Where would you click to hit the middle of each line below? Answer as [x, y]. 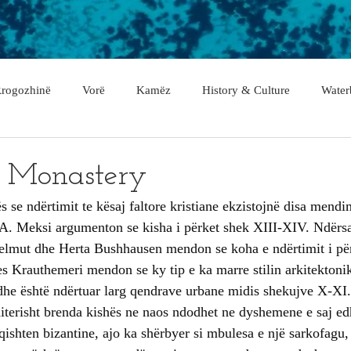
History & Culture [246, 90]
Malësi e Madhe [303, 152]
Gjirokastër [171, 215]
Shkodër [212, 152]
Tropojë [142, 152]
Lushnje [93, 215]
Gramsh [72, 152]
